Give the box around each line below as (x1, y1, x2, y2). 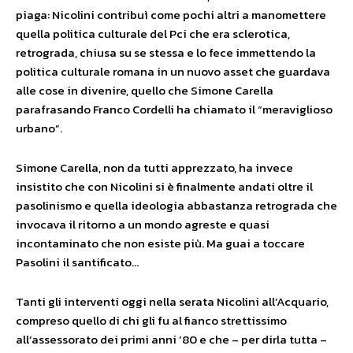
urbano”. (16, 119, 62, 137)
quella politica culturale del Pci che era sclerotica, (16, 24, 290, 43)
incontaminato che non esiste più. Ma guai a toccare (16, 234, 305, 252)
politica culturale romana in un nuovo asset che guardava (16, 62, 330, 80)
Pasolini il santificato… (16, 253, 139, 271)
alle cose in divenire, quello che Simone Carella (16, 81, 273, 99)
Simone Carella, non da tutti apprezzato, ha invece (16, 158, 293, 176)
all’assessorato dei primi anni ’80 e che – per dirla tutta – (16, 330, 327, 348)
